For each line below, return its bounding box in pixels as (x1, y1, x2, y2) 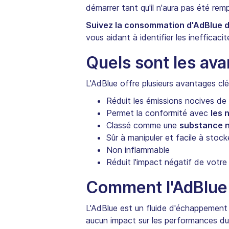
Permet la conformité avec (106, 108, 211, 119)
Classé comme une (106, 120, 179, 131)
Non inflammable (106, 145, 170, 155)
